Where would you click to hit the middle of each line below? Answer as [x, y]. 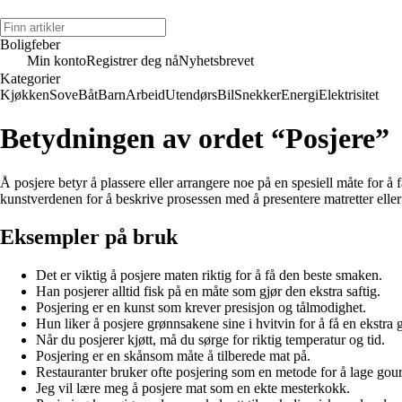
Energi [300, 95]
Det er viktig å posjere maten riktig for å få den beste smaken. [209, 275]
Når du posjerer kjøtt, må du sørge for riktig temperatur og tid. [210, 339]
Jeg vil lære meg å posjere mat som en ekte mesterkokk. [193, 388]
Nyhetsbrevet [216, 61]
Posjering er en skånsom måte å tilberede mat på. [173, 355]
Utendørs [191, 95]
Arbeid [145, 95]
